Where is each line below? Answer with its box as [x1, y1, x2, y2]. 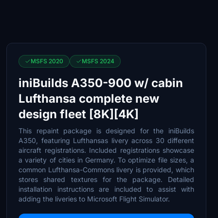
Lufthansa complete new [18, 91, 160, 106]
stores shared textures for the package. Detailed [18, 175, 194, 183]
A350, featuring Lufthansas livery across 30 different [18, 136, 194, 145]
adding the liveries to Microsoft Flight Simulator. [18, 195, 170, 203]
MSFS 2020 [31, 57, 64, 65]
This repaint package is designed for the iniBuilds [18, 127, 194, 135]
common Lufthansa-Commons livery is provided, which [18, 165, 194, 174]
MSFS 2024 [82, 57, 115, 65]
